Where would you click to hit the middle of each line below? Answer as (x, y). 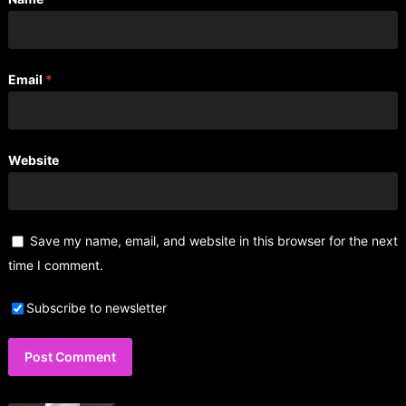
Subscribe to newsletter (96, 308)
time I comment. (55, 265)
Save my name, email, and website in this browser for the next (213, 241)
